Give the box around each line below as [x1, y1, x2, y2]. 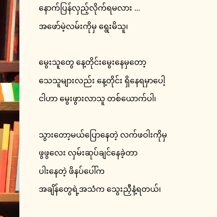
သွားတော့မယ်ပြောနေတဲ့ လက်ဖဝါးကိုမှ [39, 130, 167, 139]
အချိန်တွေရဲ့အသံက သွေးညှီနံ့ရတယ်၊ [39, 185, 161, 194]
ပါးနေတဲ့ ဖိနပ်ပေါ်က [39, 167, 105, 175]
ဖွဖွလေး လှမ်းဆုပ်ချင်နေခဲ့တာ [39, 149, 138, 157]
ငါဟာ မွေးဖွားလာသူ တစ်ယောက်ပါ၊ [39, 94, 156, 103]
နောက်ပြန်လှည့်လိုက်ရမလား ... [39, 4, 140, 13]
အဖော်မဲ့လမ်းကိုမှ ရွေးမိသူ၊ [39, 22, 128, 31]
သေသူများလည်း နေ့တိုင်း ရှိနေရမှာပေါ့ [39, 76, 165, 85]
